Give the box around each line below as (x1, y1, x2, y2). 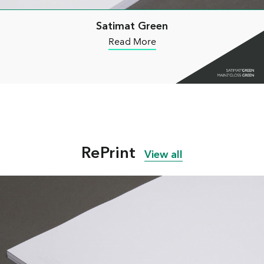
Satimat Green (96, 19, 168, 33)
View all (144, 148, 183, 161)
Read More (108, 36, 156, 48)
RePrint (81, 143, 140, 163)
